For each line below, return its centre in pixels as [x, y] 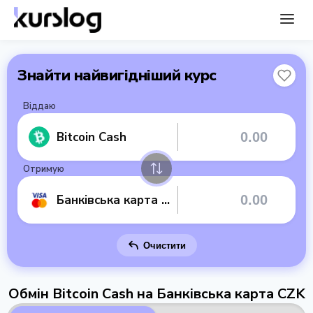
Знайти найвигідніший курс [117, 75]
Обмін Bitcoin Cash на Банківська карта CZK [156, 294]
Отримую [44, 169]
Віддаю [39, 106]
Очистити [164, 245]
